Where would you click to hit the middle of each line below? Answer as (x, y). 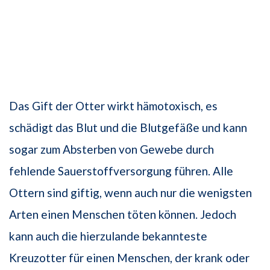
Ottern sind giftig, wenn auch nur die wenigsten (130, 193)
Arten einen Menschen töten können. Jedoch (123, 215)
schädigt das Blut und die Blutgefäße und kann (128, 128)
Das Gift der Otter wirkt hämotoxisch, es (113, 106)
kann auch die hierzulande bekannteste (108, 236)
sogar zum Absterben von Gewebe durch (111, 149)
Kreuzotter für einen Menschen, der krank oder (129, 258)
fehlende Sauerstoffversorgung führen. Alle (121, 171)
